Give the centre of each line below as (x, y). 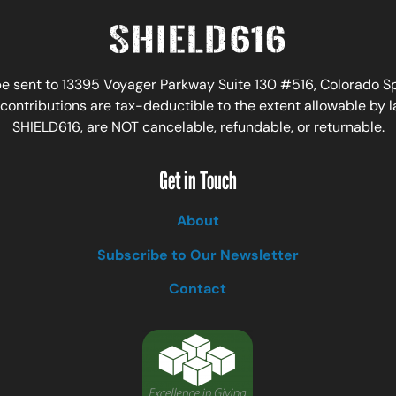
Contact (198, 289)
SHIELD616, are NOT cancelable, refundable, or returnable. (198, 126)
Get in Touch (198, 181)
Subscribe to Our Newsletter (198, 255)
